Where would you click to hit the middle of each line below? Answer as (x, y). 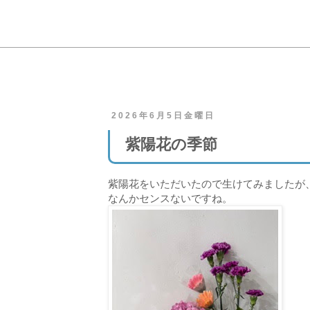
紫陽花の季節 (171, 144)
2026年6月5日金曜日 (163, 116)
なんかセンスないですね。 (170, 199)
